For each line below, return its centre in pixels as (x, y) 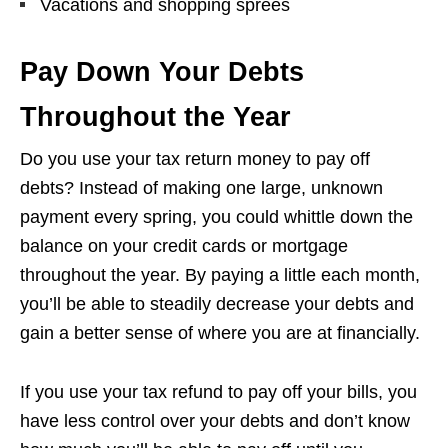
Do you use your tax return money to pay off (195, 159)
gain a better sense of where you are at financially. (220, 333)
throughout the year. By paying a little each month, (220, 275)
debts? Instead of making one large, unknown (201, 188)
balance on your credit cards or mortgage (184, 246)
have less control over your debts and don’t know (215, 421)
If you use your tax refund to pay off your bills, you (218, 392)
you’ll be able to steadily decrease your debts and (217, 304)
